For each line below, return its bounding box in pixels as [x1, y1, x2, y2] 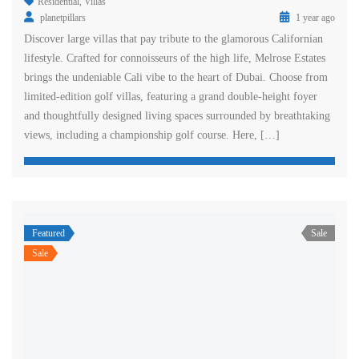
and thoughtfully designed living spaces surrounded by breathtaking [24, 109, 330, 122]
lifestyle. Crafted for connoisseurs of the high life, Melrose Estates [24, 51, 325, 64]
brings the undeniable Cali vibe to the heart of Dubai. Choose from [24, 71, 328, 83]
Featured [32, 227, 65, 239]
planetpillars [40, 11, 86, 23]
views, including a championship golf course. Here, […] [24, 128, 280, 141]
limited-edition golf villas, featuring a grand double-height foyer [24, 90, 317, 103]
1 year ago [293, 11, 335, 23]
